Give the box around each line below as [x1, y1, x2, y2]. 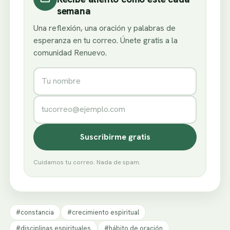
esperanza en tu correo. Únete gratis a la [33, 34, 178, 46]
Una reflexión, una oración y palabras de [33, 22, 176, 33]
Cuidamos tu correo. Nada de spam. [33, 157, 141, 166]
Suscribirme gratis [80, 131, 150, 142]
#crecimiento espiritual [67, 207, 139, 217]
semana [56, 4, 91, 17]
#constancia [16, 207, 54, 217]
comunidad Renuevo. [33, 47, 107, 58]
